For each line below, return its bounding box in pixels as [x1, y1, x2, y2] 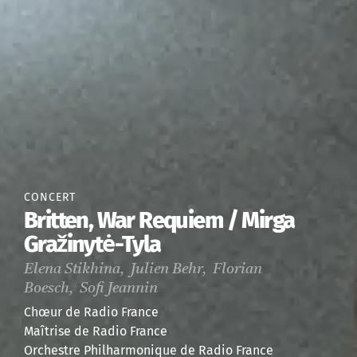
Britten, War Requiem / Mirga [24, 206, 295, 235]
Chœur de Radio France [24, 304, 159, 320]
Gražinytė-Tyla [24, 230, 161, 259]
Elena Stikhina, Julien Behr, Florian [24, 262, 262, 278]
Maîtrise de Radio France [24, 324, 167, 339]
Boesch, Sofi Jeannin [24, 281, 158, 297]
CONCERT [24, 190, 76, 205]
